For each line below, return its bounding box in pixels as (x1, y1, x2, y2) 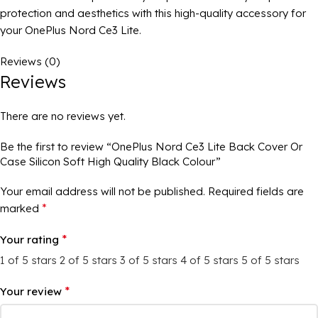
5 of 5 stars (241, 253, 300, 268)
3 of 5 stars (120, 253, 177, 268)
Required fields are (208, 185, 304, 199)
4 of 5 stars (180, 253, 238, 268)
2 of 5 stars (60, 253, 117, 268)
